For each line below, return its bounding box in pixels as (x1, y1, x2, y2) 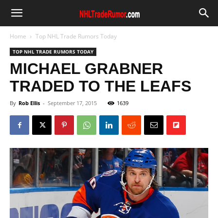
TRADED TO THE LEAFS (10, 77, 191, 95)
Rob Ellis (18, 99, 40, 107)
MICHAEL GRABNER (10, 60, 163, 77)
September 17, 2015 (48, 99, 97, 107)
